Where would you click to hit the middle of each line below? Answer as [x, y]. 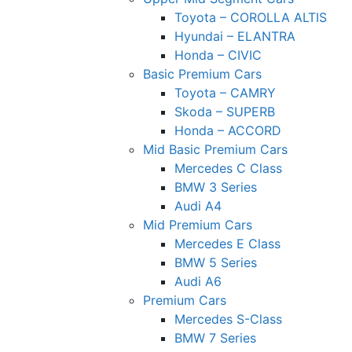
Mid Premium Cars [198, 224]
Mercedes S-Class [228, 319]
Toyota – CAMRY [225, 92]
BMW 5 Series [216, 262]
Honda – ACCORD [228, 130]
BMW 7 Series [215, 337]
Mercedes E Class [227, 243]
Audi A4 [198, 205]
